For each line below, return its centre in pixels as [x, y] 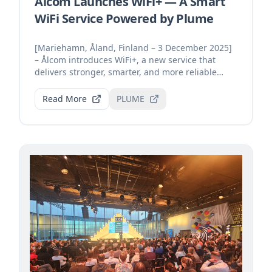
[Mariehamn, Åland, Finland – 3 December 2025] [133, 48]
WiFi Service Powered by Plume [124, 19]
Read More [65, 99]
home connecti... [68, 84]
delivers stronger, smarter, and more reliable [126, 72]
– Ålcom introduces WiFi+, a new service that [125, 60]
